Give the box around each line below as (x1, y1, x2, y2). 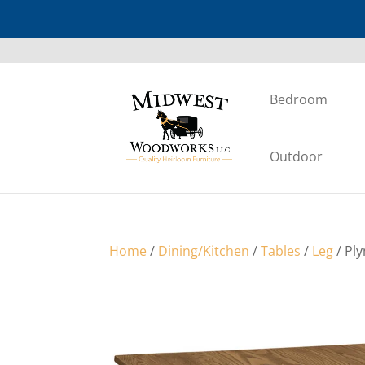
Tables (261, 242, 301, 260)
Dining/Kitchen (158, 242, 250, 260)
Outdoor (270, 147, 323, 165)
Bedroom (270, 90, 328, 108)
